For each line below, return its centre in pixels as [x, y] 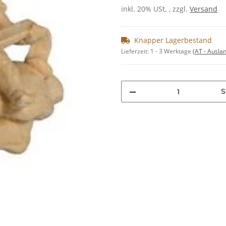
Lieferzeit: [136, 51]
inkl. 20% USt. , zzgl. [155, 9]
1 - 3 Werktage [172, 51]
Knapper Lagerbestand [173, 40]
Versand [204, 9]
